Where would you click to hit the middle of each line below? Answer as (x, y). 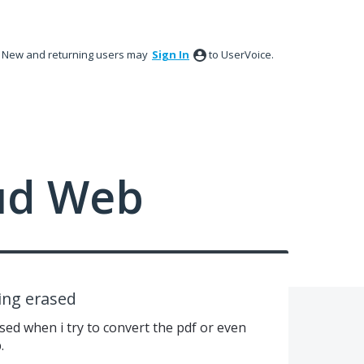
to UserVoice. (241, 54)
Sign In (171, 54)
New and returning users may (76, 54)
